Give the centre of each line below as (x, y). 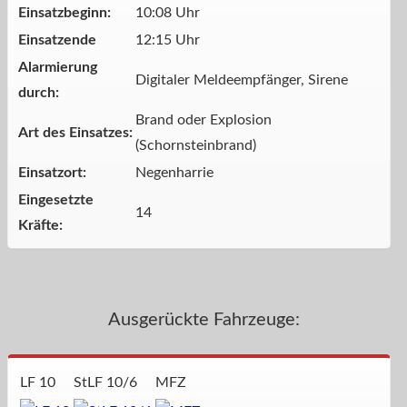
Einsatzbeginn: (65, 13)
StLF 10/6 (105, 382)
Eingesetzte (56, 200)
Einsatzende (57, 40)
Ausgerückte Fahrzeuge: (203, 319)
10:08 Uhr (168, 13)
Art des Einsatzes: (75, 133)
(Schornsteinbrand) (196, 146)
